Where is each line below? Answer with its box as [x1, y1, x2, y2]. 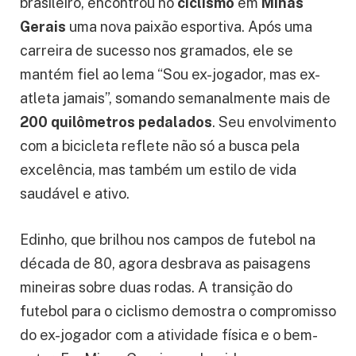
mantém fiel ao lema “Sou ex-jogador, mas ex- [20, 66, 320, 83]
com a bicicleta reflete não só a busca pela [20, 137, 300, 154]
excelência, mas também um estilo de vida [20, 161, 296, 178]
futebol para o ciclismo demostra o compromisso [20, 302, 336, 319]
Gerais [20, 18, 66, 35]
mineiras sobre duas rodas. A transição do [20, 278, 292, 296]
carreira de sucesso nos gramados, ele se [20, 42, 293, 59]
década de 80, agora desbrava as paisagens [20, 254, 311, 272]
